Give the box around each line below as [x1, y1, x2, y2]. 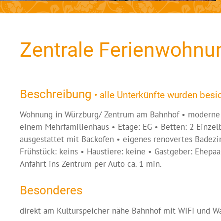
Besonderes [20, 183, 82, 197]
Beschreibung [20, 87, 94, 101]
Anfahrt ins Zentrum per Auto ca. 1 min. [20, 158, 162, 169]
